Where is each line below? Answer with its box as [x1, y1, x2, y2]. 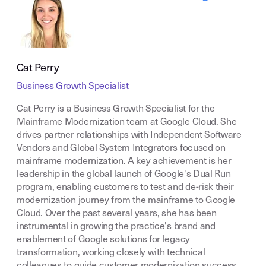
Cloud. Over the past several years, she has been [17, 209, 217, 218]
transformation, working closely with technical [17, 248, 205, 258]
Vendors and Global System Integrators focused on [17, 144, 226, 153]
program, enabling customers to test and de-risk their [17, 183, 235, 192]
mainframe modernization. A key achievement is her [17, 157, 232, 166]
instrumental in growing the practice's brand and [17, 222, 216, 232]
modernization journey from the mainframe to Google [17, 196, 235, 205]
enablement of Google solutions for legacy [17, 235, 190, 245]
